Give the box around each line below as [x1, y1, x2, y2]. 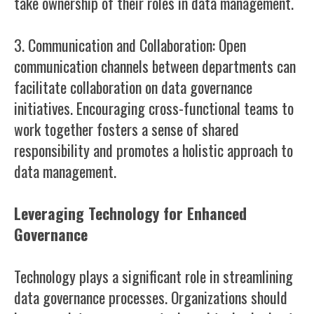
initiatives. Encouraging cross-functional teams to [14, 97, 294, 119]
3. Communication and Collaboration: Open [14, 34, 246, 56]
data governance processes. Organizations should [14, 286, 287, 308]
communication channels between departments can [14, 55, 296, 77]
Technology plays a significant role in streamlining [14, 265, 293, 287]
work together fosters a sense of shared [14, 118, 239, 140]
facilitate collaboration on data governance [14, 76, 252, 98]
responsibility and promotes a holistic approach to [14, 139, 293, 161]
